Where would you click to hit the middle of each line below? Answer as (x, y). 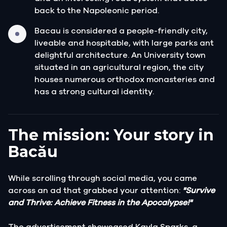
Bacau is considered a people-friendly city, (121, 31)
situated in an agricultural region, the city (119, 67)
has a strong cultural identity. (94, 91)
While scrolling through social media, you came (103, 178)
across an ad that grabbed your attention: (95, 190)
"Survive (199, 190)
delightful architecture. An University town (120, 55)
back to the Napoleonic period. (97, 10)
